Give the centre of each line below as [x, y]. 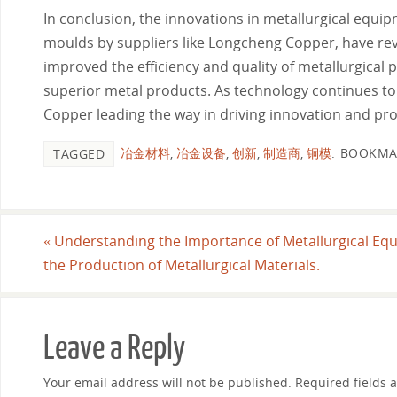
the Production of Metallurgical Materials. [182, 265]
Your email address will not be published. [167, 382]
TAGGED [79, 153]
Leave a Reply [114, 348]
